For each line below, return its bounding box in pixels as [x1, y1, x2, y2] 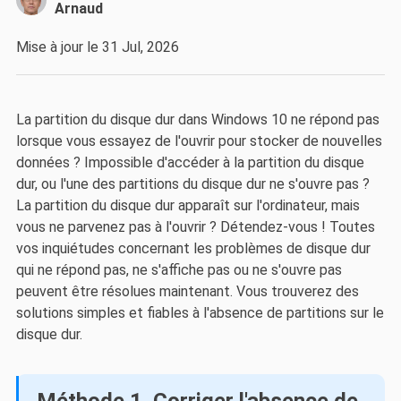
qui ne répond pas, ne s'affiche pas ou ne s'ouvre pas [15, 260, 342, 278]
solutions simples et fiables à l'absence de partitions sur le [15, 303, 384, 321]
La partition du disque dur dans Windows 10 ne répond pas [15, 110, 380, 128]
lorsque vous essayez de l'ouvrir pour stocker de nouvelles [15, 132, 382, 149]
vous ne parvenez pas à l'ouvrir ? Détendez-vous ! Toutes [15, 218, 375, 235]
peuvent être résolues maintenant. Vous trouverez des [15, 282, 359, 300]
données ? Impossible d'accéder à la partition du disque [15, 153, 364, 171]
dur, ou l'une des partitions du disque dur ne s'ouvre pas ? [15, 175, 370, 192]
